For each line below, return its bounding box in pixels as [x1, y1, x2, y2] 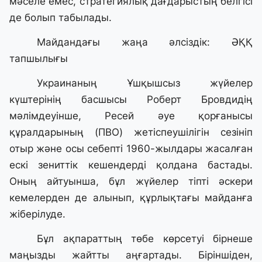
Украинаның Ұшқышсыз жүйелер [37, 77, 253, 89]
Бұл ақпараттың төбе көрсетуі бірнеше [37, 233, 253, 245]
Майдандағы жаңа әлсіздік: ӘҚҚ [37, 36, 253, 49]
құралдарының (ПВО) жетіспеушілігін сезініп [9, 126, 253, 139]
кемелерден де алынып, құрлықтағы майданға [9, 192, 253, 204]
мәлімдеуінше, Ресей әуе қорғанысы [9, 110, 253, 122]
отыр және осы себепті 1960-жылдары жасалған [9, 143, 253, 155]
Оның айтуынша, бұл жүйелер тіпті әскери [9, 175, 253, 188]
